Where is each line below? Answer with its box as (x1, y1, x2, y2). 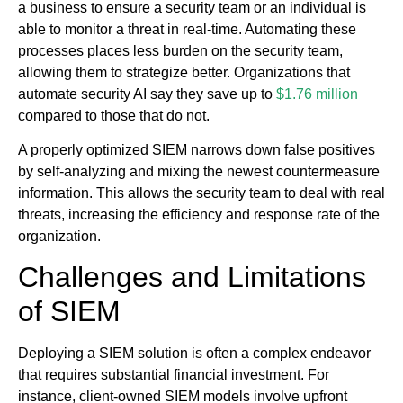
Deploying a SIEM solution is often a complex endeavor (18, 345, 371, 362)
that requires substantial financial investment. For (18, 367, 329, 383)
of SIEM (18, 295, 121, 328)
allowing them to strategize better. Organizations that (18, 64, 350, 80)
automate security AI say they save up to (18, 85, 276, 102)
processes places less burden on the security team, (18, 42, 343, 58)
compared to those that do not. (18, 107, 210, 123)
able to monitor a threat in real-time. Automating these (18, 21, 356, 37)
